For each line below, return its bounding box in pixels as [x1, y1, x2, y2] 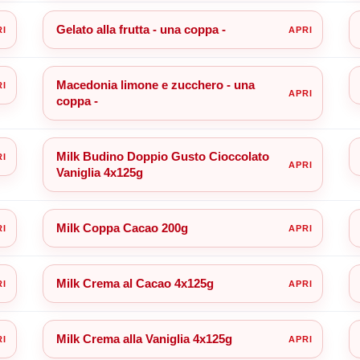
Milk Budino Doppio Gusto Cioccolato [55, 149, 269, 163]
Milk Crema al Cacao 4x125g [55, 276, 214, 290]
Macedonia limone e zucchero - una [55, 77, 255, 92]
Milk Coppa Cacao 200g [55, 220, 188, 235]
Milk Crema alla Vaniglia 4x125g [55, 331, 232, 346]
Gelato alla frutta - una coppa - [55, 22, 226, 36]
